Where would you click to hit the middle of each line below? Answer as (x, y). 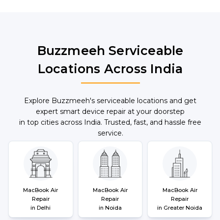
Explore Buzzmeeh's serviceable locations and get (110, 101)
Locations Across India (110, 69)
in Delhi (41, 208)
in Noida (110, 208)
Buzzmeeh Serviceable (110, 51)
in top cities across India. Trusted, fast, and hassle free (110, 122)
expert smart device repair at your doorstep (110, 111)
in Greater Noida (180, 208)
